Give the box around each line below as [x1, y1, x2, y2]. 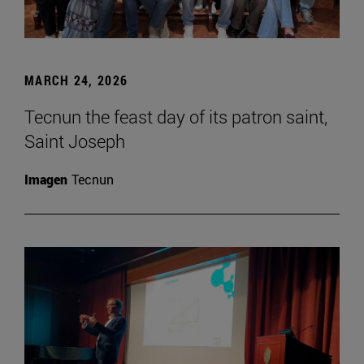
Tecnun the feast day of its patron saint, [24, 104, 327, 128]
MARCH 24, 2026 [24, 71, 128, 89]
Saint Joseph [24, 128, 125, 153]
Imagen [24, 170, 67, 188]
